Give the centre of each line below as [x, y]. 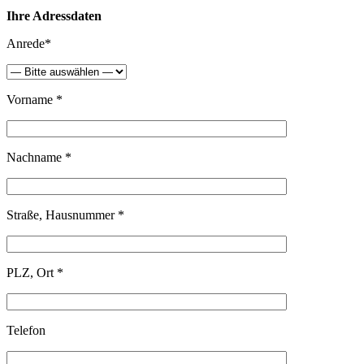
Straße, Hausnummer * [65, 214]
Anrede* [29, 43]
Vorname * [35, 99]
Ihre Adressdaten [54, 15]
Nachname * [39, 157]
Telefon [26, 330]
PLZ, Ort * [35, 272]
